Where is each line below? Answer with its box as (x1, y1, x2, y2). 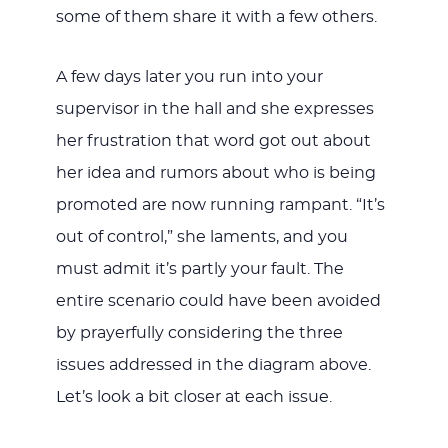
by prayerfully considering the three (55, 324, 343, 341)
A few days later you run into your (55, 68, 323, 85)
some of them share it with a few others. (55, 8, 377, 25)
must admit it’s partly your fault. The (55, 260, 344, 277)
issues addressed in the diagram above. (55, 356, 371, 373)
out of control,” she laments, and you (55, 228, 348, 245)
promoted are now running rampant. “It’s (55, 196, 385, 213)
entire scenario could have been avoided (55, 292, 381, 309)
